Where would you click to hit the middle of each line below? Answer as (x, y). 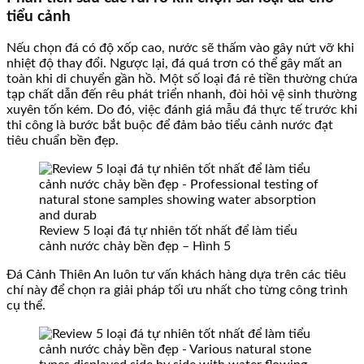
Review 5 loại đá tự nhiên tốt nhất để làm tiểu (168, 231)
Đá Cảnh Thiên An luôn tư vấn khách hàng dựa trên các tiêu (176, 275)
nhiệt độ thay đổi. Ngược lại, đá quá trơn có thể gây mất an (174, 64)
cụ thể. (26, 306)
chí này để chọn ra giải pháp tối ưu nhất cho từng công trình (177, 290)
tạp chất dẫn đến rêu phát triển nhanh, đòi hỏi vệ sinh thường (182, 95)
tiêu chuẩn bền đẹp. (63, 141)
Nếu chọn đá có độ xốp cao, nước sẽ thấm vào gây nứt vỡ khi (180, 48)
